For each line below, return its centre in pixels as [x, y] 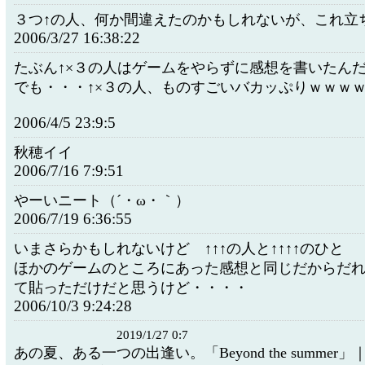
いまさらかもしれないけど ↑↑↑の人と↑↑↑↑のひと [179, 248]
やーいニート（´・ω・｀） [102, 200]
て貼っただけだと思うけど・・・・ [131, 288]
